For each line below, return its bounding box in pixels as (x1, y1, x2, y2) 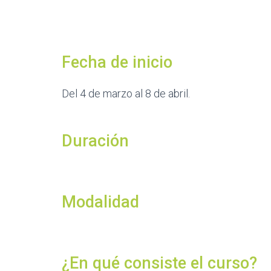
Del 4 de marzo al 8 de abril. (62, 87, 190, 100)
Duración (62, 131, 129, 151)
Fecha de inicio (62, 53, 172, 72)
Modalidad (62, 192, 139, 212)
